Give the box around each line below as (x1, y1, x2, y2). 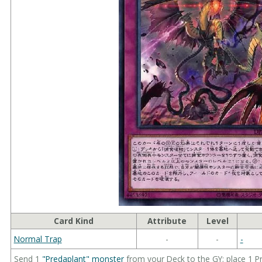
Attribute (147, 215, 187, 226)
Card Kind (53, 215, 94, 226)
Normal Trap (13, 233, 62, 244)
